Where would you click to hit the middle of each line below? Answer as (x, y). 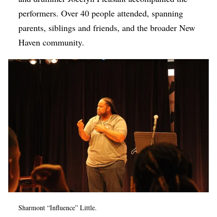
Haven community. (52, 42)
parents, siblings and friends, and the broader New (107, 28)
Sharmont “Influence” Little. (58, 208)
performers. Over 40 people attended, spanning (101, 13)
